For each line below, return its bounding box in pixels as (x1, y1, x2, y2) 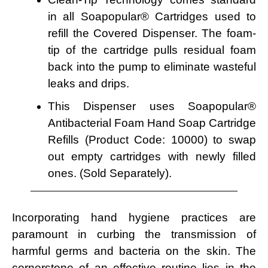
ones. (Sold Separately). (48, 166, 172, 179)
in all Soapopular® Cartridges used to (48, 10, 256, 23)
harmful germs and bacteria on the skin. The (12, 244, 256, 257)
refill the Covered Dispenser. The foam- (48, 26, 256, 39)
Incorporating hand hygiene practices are (12, 211, 256, 224)
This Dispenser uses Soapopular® (48, 99, 256, 112)
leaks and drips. (48, 77, 129, 90)
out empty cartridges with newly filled (48, 150, 256, 163)
